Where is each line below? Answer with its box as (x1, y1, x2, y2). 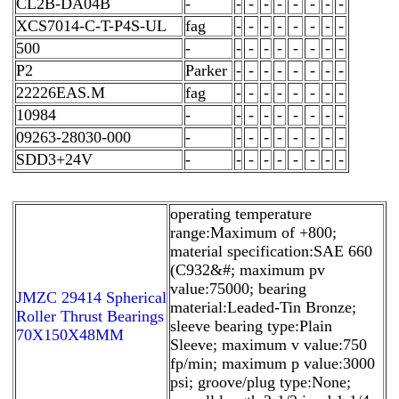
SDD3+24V (16, 150, 93, 168)
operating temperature (170, 204, 312, 223)
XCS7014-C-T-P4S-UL (16, 16, 167, 35)
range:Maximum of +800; (170, 223, 337, 241)
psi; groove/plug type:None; (170, 372, 351, 391)
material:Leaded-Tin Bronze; (170, 297, 356, 316)
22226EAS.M (16, 83, 105, 102)
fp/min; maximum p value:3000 (170, 354, 375, 372)
